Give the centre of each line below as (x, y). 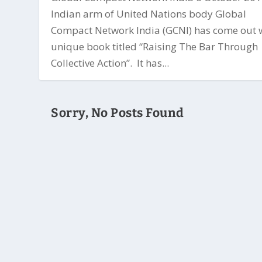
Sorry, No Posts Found (118, 113)
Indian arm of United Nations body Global (149, 13)
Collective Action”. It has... (110, 63)
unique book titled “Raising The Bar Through (155, 46)
